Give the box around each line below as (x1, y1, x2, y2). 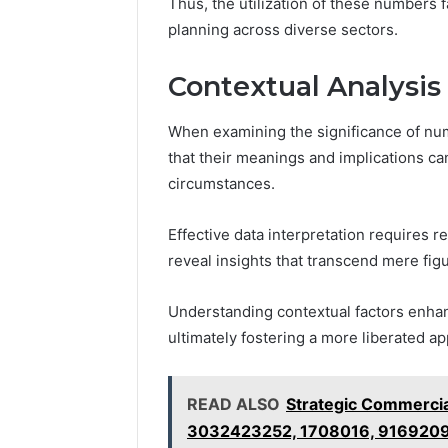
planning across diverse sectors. (168, 20, 398, 40)
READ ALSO (187, 393, 280, 414)
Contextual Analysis (168, 70, 441, 104)
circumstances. (168, 173, 275, 193)
